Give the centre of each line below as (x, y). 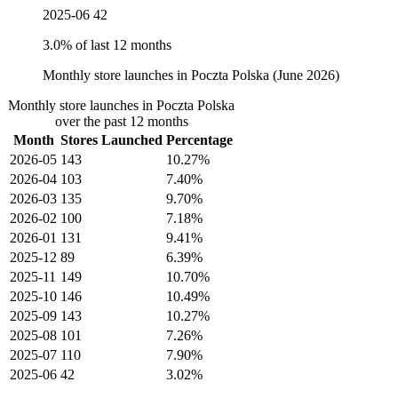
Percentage (199, 139)
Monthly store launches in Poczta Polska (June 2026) (191, 75)
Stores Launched (111, 139)
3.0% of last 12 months (107, 44)
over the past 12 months (121, 121)
